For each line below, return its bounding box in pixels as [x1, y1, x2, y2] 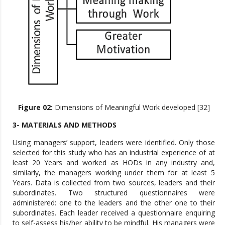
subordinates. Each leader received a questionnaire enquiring [13, 207, 215, 217]
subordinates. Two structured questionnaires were [13, 187, 215, 197]
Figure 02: [18, 102, 53, 112]
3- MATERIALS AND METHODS [13, 120, 117, 130]
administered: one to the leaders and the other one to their [13, 197, 215, 207]
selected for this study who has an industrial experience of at [13, 147, 215, 157]
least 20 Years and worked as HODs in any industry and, [13, 157, 215, 167]
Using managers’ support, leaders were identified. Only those [13, 137, 215, 147]
